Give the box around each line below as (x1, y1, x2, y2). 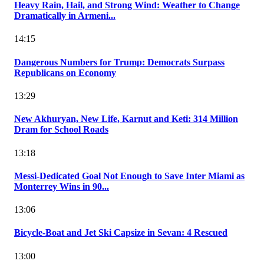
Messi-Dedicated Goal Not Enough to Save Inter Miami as (14, 170, 245, 181)
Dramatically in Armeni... (14, 11, 115, 21)
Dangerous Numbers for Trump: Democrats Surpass (14, 57, 225, 67)
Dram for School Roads (14, 124, 108, 135)
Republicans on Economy (14, 67, 116, 78)
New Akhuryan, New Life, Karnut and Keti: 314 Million (14, 114, 238, 124)
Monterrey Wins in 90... (14, 181, 109, 192)
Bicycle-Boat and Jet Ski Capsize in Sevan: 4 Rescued (14, 227, 227, 238)
